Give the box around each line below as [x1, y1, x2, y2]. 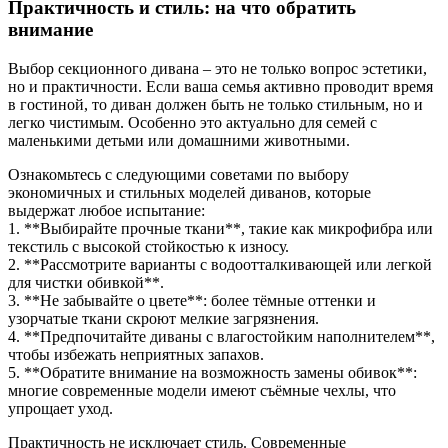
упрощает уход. [8, 399, 113, 417]
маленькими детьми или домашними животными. [8, 131, 350, 149]
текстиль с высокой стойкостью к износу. [8, 237, 289, 255]
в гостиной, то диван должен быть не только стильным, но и [8, 95, 423, 113]
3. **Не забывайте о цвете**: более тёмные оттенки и [8, 291, 376, 309]
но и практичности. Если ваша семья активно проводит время [8, 77, 433, 95]
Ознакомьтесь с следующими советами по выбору [8, 165, 349, 183]
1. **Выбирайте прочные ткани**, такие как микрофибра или [8, 219, 433, 237]
